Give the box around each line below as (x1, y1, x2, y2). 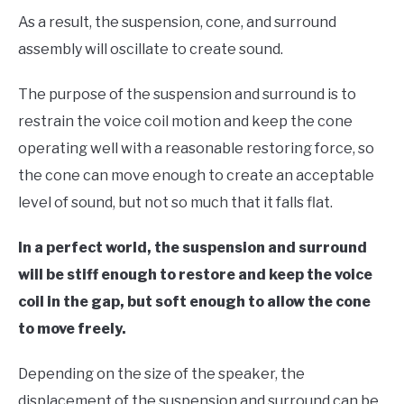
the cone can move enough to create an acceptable (18, 167, 374, 185)
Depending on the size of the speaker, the (18, 365, 305, 383)
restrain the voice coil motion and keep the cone (18, 113, 353, 131)
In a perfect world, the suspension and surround (18, 239, 367, 257)
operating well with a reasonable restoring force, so (18, 140, 374, 158)
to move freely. (18, 320, 129, 338)
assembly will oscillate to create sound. (18, 41, 286, 59)
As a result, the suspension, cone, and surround (18, 14, 336, 32)
